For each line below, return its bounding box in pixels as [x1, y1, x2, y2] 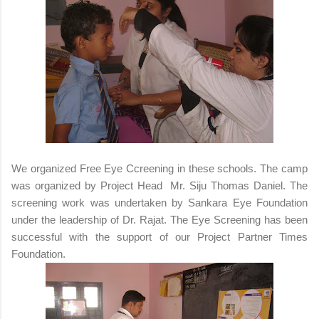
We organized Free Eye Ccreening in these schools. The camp [11, 162, 308, 174]
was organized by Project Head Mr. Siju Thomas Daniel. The [11, 179, 308, 192]
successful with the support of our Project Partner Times [11, 230, 308, 243]
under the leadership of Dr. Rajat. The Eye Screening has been [11, 213, 308, 226]
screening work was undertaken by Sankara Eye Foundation [11, 196, 308, 209]
